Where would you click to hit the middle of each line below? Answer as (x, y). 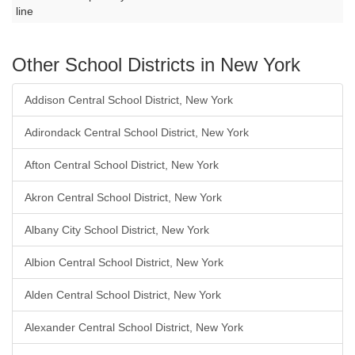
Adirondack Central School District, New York (137, 132)
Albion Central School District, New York (124, 262)
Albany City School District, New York (117, 230)
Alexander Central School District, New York (134, 327)
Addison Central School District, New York (129, 100)
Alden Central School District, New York (123, 295)
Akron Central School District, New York (123, 197)
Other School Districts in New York (156, 65)
